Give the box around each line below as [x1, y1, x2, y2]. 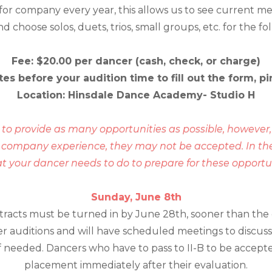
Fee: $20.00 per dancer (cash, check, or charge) [12, 55, 260, 67]
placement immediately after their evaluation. [24, 259, 248, 271]
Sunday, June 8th [90, 191, 182, 203]
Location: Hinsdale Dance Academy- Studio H [17, 89, 255, 101]
